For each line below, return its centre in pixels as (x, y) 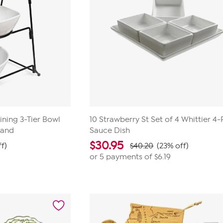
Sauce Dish (110, 130)
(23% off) (173, 146)
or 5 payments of (122, 157)
